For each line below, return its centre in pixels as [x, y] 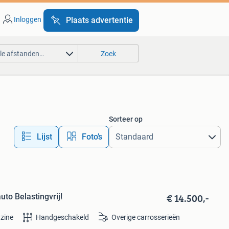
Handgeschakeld [63, 217]
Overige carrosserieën [146, 217]
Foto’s [92, 137]
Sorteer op [125, 119]
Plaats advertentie [99, 20]
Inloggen [27, 19]
